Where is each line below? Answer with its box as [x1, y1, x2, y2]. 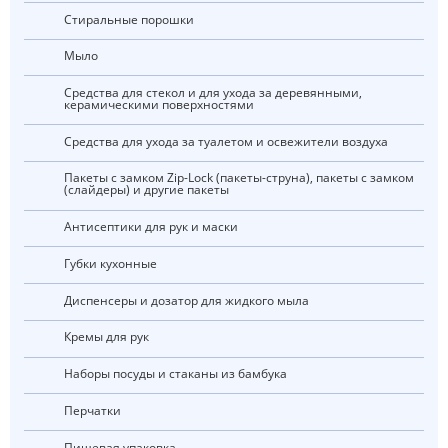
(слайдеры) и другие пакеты [63, 181, 229, 199]
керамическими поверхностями [63, 96, 254, 114]
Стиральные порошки [71, 10, 194, 28]
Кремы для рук [70, 328, 149, 346]
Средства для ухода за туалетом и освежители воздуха [71, 132, 388, 150]
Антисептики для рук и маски [71, 218, 238, 236]
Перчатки [72, 401, 121, 419]
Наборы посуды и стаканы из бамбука [72, 365, 287, 383]
